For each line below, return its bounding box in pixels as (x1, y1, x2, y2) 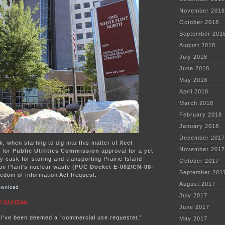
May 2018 (179, 77, 207, 83)
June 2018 (179, 65, 209, 72)
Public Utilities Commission (13, 147, 99, 154)
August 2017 (179, 181, 215, 187)
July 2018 (179, 54, 207, 60)
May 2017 (179, 215, 207, 222)
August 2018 (179, 42, 215, 49)
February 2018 (179, 111, 222, 118)
